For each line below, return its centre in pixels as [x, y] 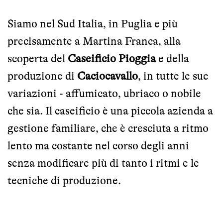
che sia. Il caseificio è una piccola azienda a [110, 111]
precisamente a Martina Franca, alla [94, 41]
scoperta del [38, 58]
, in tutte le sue [173, 76]
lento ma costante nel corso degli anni [98, 145]
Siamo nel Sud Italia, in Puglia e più [93, 23]
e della [172, 58]
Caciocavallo [108, 76]
